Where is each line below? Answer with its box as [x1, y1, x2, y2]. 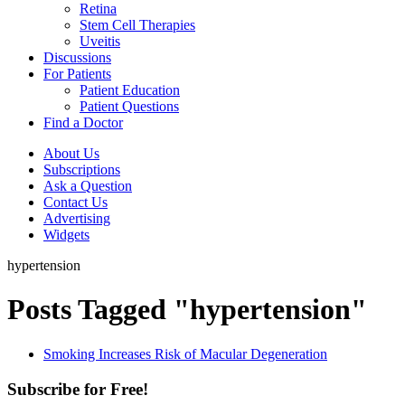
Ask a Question [43, 178, 132, 193]
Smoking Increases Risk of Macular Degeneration [43, 345, 327, 362]
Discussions [43, 50, 111, 65]
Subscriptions [43, 162, 120, 177]
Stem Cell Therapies [80, 17, 195, 33]
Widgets [43, 227, 89, 242]
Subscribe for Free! [7, 379, 148, 399]
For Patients [43, 66, 111, 81]
